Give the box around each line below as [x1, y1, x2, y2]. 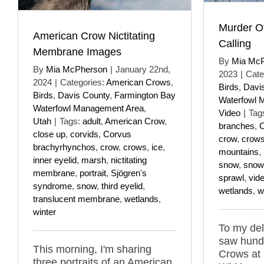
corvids [70, 128, 98, 139]
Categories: [60, 77, 106, 87]
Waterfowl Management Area [33, 103, 144, 113]
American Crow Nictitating [33, 29, 155, 42]
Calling [219, 37, 251, 49]
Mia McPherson [46, 64, 107, 74]
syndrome [33, 180, 72, 191]
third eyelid [101, 180, 143, 191]
